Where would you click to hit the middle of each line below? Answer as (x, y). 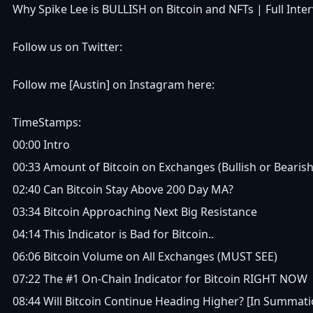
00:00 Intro (41, 145)
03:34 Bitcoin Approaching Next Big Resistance (135, 212)
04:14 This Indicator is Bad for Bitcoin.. (113, 234)
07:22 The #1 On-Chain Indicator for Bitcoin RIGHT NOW (160, 279)
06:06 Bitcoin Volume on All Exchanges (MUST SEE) (145, 256)
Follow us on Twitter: (67, 47)
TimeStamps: (47, 122)
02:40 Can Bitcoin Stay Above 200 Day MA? (123, 189)
